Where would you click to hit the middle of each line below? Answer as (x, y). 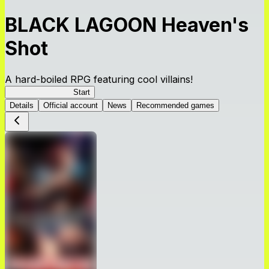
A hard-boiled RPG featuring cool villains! (99, 79)
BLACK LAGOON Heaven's (127, 25)
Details (22, 105)
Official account (71, 105)
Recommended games (175, 105)
